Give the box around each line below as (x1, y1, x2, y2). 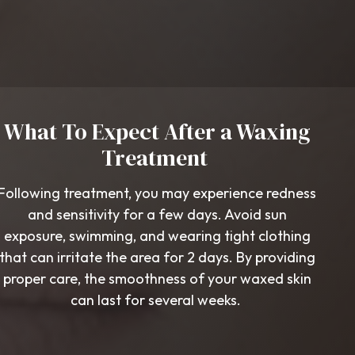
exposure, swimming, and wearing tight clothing (3, 227, 311, 245)
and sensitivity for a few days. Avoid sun (27, 205, 287, 223)
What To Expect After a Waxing (3, 116, 311, 147)
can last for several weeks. (70, 291, 244, 309)
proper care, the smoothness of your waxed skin (2, 269, 311, 288)
